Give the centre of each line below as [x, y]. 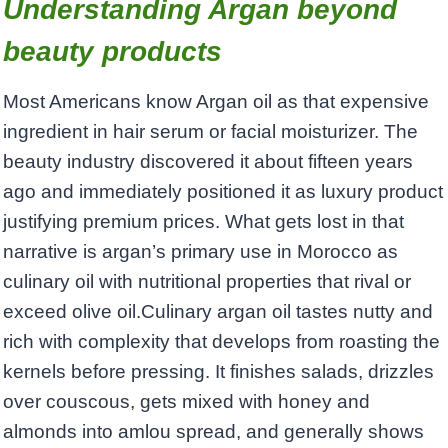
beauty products [112, 52]
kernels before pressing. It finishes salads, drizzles [218, 372]
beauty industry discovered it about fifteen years [208, 162]
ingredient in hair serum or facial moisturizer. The [210, 132]
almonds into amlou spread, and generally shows [213, 432]
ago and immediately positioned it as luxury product [223, 192]
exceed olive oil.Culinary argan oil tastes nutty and [218, 312]
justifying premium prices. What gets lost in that [203, 222]
